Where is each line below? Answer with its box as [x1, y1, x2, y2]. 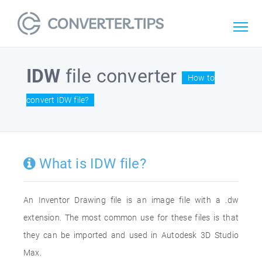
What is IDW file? [36, 156, 146, 172]
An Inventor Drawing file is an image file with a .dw [23, 195, 239, 205]
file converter [60, 65, 182, 87]
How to [187, 73, 215, 82]
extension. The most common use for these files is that [23, 213, 239, 222]
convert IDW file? [26, 95, 89, 105]
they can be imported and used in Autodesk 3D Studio [23, 230, 239, 240]
